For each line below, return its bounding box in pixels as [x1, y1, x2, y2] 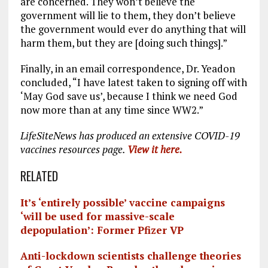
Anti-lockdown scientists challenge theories [20, 248, 241, 263]
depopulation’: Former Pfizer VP [20, 223, 184, 237]
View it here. [127, 142, 182, 156]
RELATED [20, 166, 58, 185]
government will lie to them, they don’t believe [20, 8, 236, 22]
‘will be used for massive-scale [20, 209, 175, 223]
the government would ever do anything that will [20, 22, 246, 36]
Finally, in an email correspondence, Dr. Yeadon [20, 61, 235, 75]
